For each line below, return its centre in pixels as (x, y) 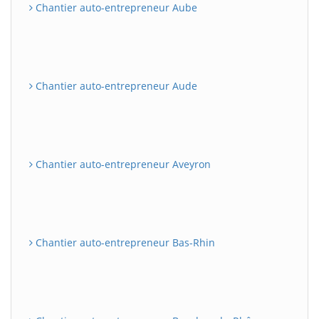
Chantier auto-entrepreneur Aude (115, 85)
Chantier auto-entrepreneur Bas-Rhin (124, 242)
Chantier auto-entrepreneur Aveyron (122, 164)
